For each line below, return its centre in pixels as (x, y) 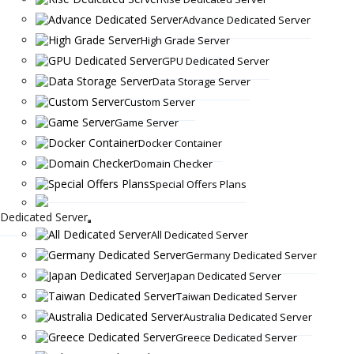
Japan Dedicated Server (224, 275)
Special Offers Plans (198, 184)
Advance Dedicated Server (246, 19)
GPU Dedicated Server (215, 60)
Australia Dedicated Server (247, 316)
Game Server (146, 122)
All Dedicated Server (199, 234)
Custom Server (159, 102)
